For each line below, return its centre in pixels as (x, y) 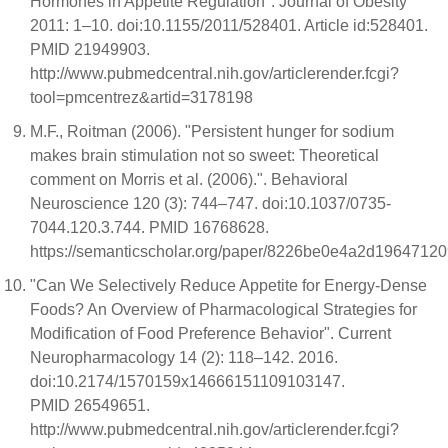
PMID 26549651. (92, 405)
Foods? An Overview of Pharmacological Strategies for (223, 309)
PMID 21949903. (92, 49)
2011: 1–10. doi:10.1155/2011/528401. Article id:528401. (229, 25)
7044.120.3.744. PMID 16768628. (149, 227)
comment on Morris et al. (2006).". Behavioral (189, 179)
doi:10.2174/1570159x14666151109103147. (187, 381)
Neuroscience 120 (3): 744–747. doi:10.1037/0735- (210, 203)
